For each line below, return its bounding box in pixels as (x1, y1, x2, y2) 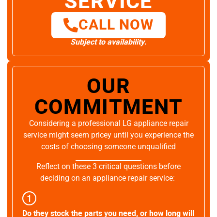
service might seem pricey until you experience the (23, 130, 194, 140)
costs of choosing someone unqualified (41, 142, 176, 152)
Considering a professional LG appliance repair (29, 119, 188, 128)
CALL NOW (78, 15, 154, 36)
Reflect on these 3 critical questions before (36, 162, 181, 171)
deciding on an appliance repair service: (40, 173, 177, 183)
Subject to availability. (70, 36, 147, 48)
